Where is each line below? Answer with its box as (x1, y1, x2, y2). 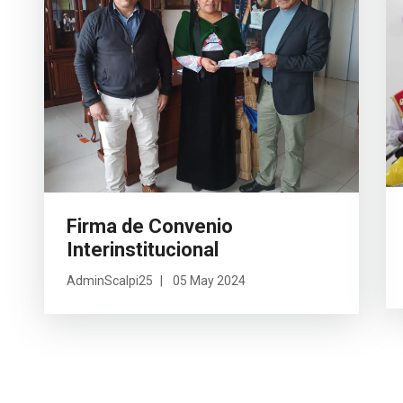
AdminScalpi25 (67, 273, 153, 288)
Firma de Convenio (67, 214, 233, 237)
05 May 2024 (173, 273, 246, 288)
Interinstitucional (67, 237, 219, 261)
